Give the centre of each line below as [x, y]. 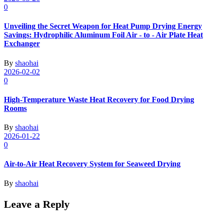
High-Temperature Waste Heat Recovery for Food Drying [99, 99]
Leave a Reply [37, 204]
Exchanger [22, 44]
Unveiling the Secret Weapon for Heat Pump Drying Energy [103, 26]
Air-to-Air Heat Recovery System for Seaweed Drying [92, 164]
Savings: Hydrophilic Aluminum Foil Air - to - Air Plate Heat [103, 35]
